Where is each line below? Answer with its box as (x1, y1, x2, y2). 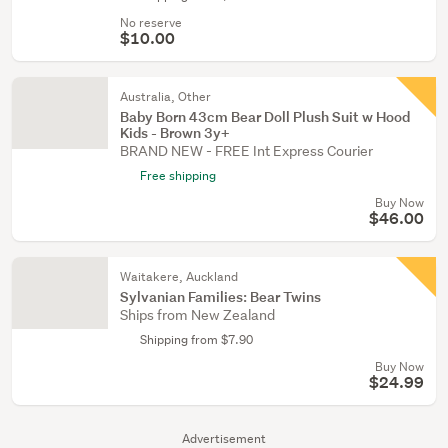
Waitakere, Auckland (120, 268, 238, 285)
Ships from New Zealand (120, 306, 275, 324)
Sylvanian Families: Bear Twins (120, 287, 321, 306)
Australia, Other (120, 88, 211, 105)
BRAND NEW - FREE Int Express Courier (120, 142, 373, 160)
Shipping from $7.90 (140, 331, 253, 348)
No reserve (120, 14, 182, 31)
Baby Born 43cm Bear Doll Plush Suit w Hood (120, 107, 410, 126)
